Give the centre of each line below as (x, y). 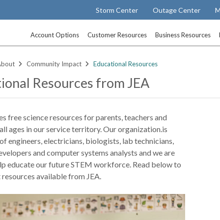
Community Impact (54, 64)
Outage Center (177, 10)
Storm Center (117, 10)
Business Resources (183, 35)
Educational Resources (126, 64)
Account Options (55, 35)
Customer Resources (117, 35)
